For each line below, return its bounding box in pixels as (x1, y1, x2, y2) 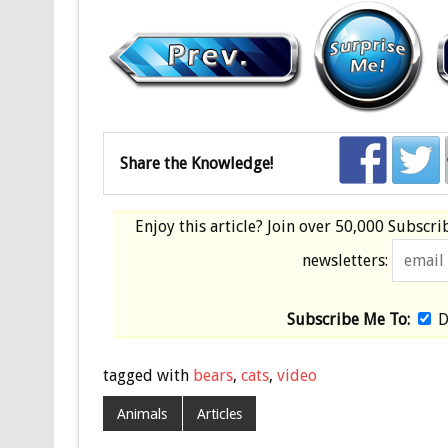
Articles (196, 405, 242, 422)
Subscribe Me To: (286, 309, 410, 329)
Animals (117, 405, 168, 422)
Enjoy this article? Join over (135, 216, 336, 236)
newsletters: (302, 250, 389, 270)
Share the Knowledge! (119, 153, 273, 173)
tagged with (102, 365, 193, 385)
